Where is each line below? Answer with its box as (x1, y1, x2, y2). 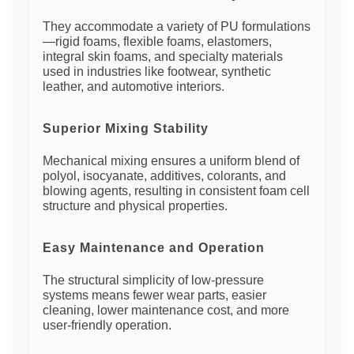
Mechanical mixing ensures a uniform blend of (43, 154, 299, 168)
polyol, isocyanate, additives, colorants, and (43, 169, 286, 183)
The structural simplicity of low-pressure (43, 273, 264, 288)
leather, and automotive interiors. (43, 80, 224, 94)
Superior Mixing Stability (43, 122, 209, 136)
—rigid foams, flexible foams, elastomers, (43, 35, 272, 49)
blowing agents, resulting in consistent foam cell (43, 184, 310, 198)
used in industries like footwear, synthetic (43, 65, 271, 79)
